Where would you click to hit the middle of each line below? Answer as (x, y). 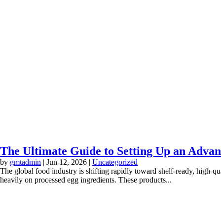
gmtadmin (25, 162)
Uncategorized (115, 162)
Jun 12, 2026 (67, 162)
